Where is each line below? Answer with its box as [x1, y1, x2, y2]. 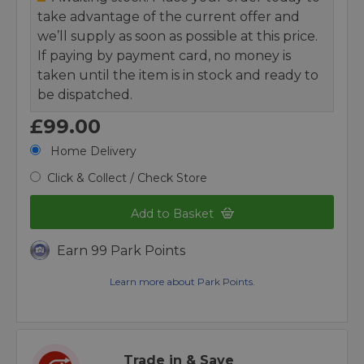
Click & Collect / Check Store [47, 171, 207, 185]
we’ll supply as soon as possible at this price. [37, 28, 318, 44]
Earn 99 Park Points [57, 243, 185, 259]
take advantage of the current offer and [37, 9, 300, 24]
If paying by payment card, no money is [37, 48, 291, 63]
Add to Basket [130, 206, 217, 222]
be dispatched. [37, 87, 132, 102]
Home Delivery [47, 144, 136, 158]
